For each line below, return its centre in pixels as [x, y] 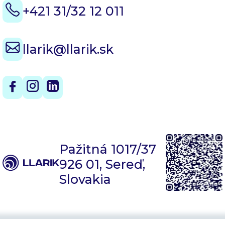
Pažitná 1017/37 [108, 149]
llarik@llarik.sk [68, 49]
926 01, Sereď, [102, 164]
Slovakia [85, 179]
